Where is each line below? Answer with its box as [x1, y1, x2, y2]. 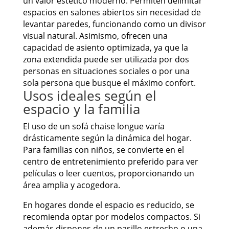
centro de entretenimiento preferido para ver [22, 156, 198, 168]
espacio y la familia [22, 100, 140, 119]
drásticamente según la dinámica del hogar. [22, 132, 192, 144]
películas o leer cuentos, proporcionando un [22, 168, 194, 179]
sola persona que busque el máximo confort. [22, 77, 196, 89]
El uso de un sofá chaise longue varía [22, 121, 165, 132]
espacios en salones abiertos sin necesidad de [22, 7, 201, 18]
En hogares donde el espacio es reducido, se [22, 199, 194, 211]
